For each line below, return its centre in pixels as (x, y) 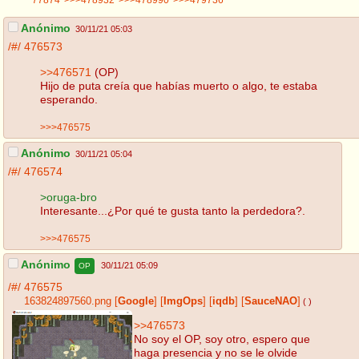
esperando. (69, 99)
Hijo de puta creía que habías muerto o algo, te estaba (179, 85)
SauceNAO (271, 302)
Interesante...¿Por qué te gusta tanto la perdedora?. (173, 210)
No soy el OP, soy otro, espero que (222, 339)
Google (136, 302)
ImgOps (183, 302)
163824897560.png (68, 302)
